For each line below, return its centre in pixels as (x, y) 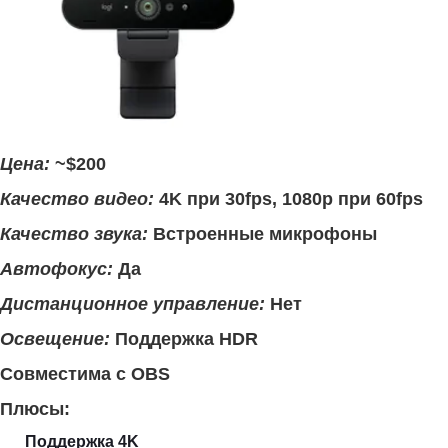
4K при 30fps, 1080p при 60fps (288, 198)
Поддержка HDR (184, 338)
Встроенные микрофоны (262, 233)
